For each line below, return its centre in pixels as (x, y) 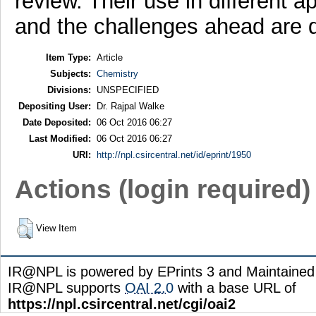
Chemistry (117, 73)
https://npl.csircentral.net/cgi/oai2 (122, 304)
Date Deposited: (56, 122)
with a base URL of (235, 287)
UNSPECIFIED (127, 90)
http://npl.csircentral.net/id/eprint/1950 (174, 154)
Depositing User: (54, 106)
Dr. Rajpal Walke (130, 106)
